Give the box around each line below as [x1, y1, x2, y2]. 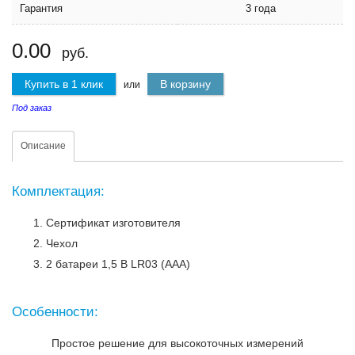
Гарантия [20, 2, 63, 14]
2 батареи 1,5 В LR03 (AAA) [46, 258, 193, 270]
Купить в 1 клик [25, 78, 103, 90]
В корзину [160, 78, 211, 90]
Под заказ [12, 103, 52, 113]
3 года [245, 2, 276, 14]
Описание [21, 140, 66, 151]
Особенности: [12, 304, 102, 319]
